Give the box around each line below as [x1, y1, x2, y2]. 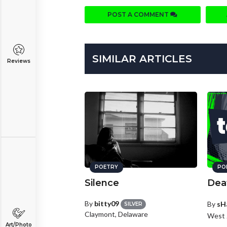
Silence [85, 177, 119, 188]
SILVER [124, 201, 142, 208]
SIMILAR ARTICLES [92, 52, 192, 65]
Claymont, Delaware [85, 210, 148, 219]
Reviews [7, 58, 30, 64]
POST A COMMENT [107, 10, 171, 18]
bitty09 [94, 199, 119, 208]
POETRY [95, 163, 118, 170]
